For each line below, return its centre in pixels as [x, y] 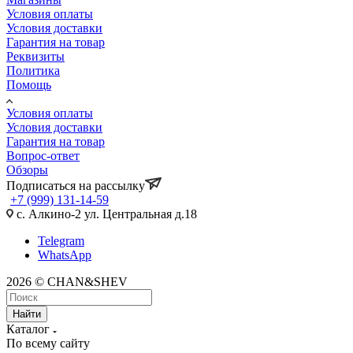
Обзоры [27, 169]
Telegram [61, 240]
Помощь [29, 84]
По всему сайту [48, 343]
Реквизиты [35, 56]
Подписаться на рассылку [76, 185]
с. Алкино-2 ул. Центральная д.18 [105, 214]
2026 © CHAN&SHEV [67, 281]
